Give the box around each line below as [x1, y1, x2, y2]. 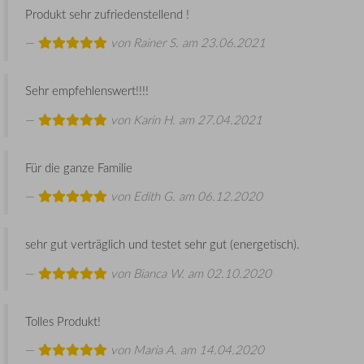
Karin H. [133, 110, 175, 128]
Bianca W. [133, 264, 184, 281]
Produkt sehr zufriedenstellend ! [25, 5, 189, 22]
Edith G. [133, 188, 175, 205]
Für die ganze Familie [25, 158, 132, 175]
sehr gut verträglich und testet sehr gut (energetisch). [25, 236, 300, 253]
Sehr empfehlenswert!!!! [25, 82, 149, 99]
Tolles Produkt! [25, 312, 101, 329]
